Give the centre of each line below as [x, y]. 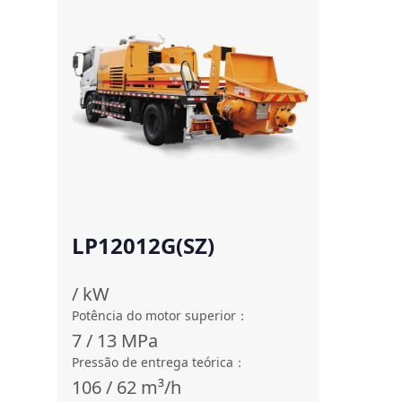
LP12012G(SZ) [143, 245]
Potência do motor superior [154, 315]
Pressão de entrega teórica [153, 362]
